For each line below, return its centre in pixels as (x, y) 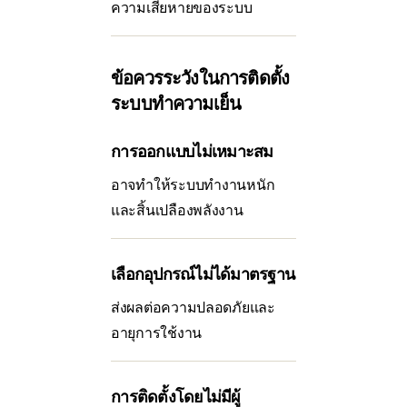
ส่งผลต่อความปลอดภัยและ (193, 308)
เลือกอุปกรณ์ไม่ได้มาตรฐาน (203, 274)
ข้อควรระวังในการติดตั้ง (200, 79)
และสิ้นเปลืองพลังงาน (177, 211)
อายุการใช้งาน (157, 333)
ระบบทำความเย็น (176, 104)
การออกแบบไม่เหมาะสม (192, 152)
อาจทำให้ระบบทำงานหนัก (193, 185)
